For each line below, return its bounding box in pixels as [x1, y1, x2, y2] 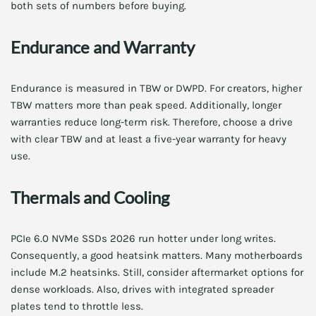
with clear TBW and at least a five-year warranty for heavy [11, 133, 286, 145]
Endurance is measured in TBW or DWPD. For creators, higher [11, 82, 302, 95]
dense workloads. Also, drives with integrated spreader [11, 283, 274, 296]
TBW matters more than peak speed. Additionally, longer [11, 99, 281, 111]
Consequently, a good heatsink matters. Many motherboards [11, 249, 303, 262]
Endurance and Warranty [11, 37, 195, 57]
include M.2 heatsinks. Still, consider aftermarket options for [11, 266, 303, 279]
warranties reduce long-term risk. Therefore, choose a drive [11, 116, 293, 128]
